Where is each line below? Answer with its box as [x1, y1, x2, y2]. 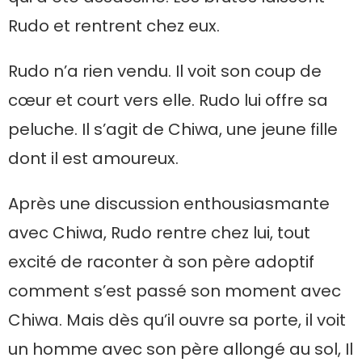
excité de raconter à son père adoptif [8, 250, 314, 273]
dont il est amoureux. [8, 147, 179, 170]
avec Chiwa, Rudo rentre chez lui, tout [8, 221, 310, 244]
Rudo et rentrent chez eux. [8, 15, 220, 37]
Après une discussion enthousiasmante [8, 192, 330, 215]
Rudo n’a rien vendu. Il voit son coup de [8, 60, 322, 82]
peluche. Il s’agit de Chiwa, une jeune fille [8, 118, 338, 141]
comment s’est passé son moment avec [8, 280, 341, 302]
